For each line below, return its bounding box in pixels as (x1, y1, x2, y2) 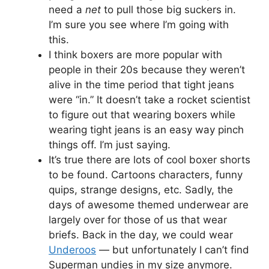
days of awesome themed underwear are (49, 198, 249, 211)
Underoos (49, 243, 96, 256)
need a (49, 3, 85, 16)
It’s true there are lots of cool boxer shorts (49, 153, 250, 166)
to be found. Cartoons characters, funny (49, 168, 243, 181)
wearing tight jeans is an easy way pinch (49, 123, 244, 136)
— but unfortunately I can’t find (96, 243, 249, 256)
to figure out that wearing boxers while (49, 108, 235, 121)
